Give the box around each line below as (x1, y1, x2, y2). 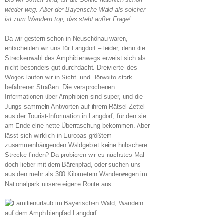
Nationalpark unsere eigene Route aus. (5, 180, 113, 187)
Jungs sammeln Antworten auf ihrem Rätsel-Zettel (5, 102, 145, 110)
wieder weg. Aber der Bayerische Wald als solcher (5, 5, 145, 13)
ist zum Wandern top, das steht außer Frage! (5, 15, 131, 23)
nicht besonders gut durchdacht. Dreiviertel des (5, 63, 137, 71)
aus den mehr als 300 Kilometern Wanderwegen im (5, 170, 147, 178)
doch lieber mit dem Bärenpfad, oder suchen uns (5, 160, 141, 168)
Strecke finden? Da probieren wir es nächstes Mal (5, 151, 144, 158)
